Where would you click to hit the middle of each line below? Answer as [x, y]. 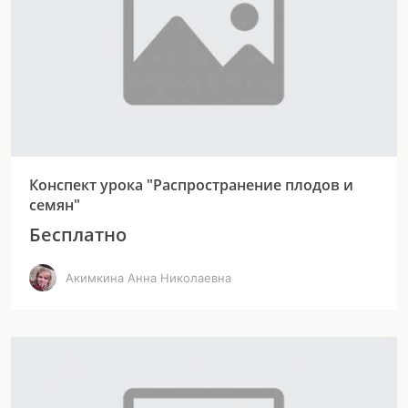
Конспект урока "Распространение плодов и [191, 185]
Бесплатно [78, 235]
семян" [55, 205]
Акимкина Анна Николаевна [148, 277]
